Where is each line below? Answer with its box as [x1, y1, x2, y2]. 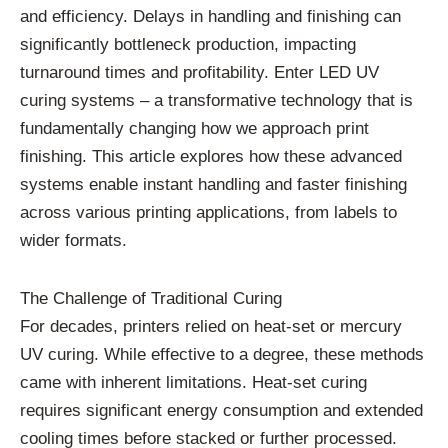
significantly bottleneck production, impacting [20, 35, 356, 55]
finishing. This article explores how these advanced [20, 147, 402, 167]
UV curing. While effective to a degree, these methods [20, 345, 424, 365]
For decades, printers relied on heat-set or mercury [20, 317, 402, 337]
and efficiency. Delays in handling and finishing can [20, 7, 401, 27]
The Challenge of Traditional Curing [20, 289, 282, 309]
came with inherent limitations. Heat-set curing [20, 373, 367, 393]
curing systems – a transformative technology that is [20, 91, 413, 111]
